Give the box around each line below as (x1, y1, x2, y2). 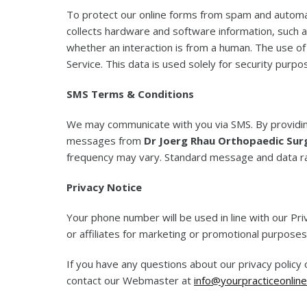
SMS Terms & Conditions (66, 87, 194, 101)
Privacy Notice (66, 180, 142, 194)
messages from (66, 134, 144, 147)
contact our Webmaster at (66, 273, 194, 287)
